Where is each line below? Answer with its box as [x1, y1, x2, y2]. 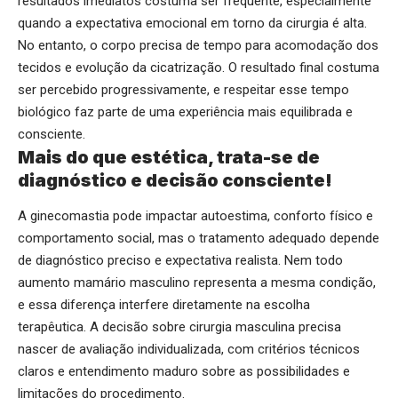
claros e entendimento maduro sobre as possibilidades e [18, 362, 350, 379]
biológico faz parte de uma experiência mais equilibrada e [18, 104, 353, 121]
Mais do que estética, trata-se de [18, 147, 320, 169]
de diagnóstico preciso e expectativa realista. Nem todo [18, 251, 343, 268]
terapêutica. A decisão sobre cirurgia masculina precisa [18, 318, 341, 335]
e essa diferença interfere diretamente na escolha [18, 296, 310, 313]
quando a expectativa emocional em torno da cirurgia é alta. [18, 15, 367, 32]
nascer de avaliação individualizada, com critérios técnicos [18, 340, 360, 357]
